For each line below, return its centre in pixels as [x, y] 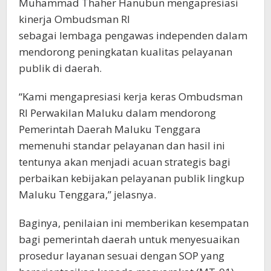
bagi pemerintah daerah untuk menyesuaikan [129, 239]
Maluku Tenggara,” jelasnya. [87, 194]
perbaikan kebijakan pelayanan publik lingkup [132, 178]
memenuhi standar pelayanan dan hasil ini [122, 145]
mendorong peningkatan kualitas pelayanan [126, 51]
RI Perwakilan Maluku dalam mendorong [117, 113]
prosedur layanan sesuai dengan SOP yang [122, 255]
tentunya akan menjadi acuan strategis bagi [125, 162]
